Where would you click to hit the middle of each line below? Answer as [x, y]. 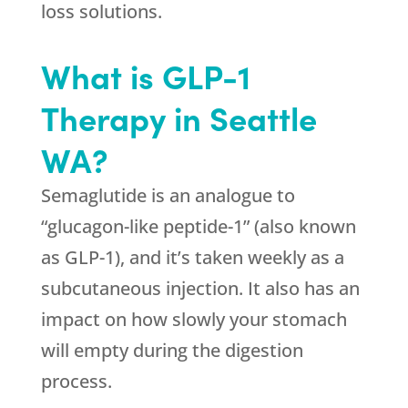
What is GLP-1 [145, 76]
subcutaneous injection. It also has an [200, 289]
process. [76, 382]
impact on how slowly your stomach [194, 320]
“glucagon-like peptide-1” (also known [198, 227]
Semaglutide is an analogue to [168, 196]
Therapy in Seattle [178, 117]
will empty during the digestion [172, 351]
